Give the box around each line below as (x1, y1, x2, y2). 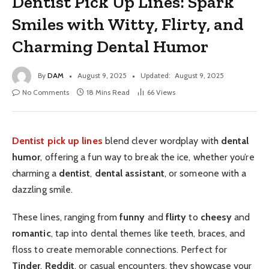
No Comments (22, 87, 69, 97)
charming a (12, 167, 59, 179)
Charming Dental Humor (12, 35, 209, 56)
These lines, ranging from (12, 211, 120, 223)
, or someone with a (164, 167, 247, 179)
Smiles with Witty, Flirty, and (12, 13, 244, 34)
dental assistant (94, 167, 165, 179)
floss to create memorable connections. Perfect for (12, 243, 227, 255)
